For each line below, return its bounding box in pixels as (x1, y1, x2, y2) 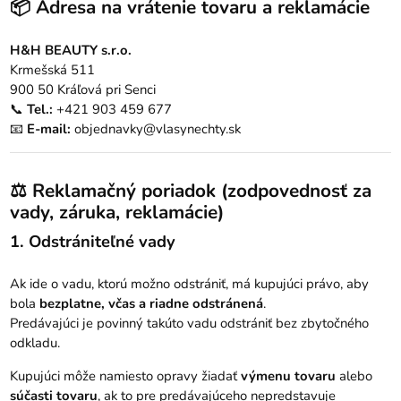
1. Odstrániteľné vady (10, 230, 176, 253)
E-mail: (27, 119, 72, 138)
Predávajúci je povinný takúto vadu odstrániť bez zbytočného (10, 313, 370, 332)
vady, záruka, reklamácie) (10, 200, 225, 226)
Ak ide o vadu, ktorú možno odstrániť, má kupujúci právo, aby (10, 274, 370, 293)
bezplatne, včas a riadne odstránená (39, 294, 264, 312)
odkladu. (10, 333, 61, 352)
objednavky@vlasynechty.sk (74, 119, 242, 138)
